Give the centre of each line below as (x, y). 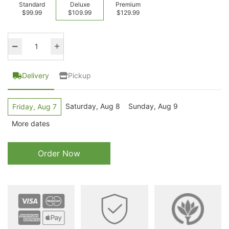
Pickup (79, 75)
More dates (31, 123)
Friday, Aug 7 (35, 107)
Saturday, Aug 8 (93, 106)
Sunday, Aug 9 (153, 106)
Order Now (59, 153)
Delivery (36, 75)
